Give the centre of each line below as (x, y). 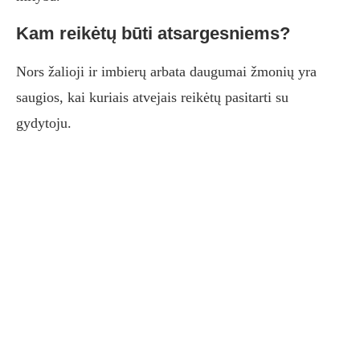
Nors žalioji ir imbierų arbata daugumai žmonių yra (166, 72)
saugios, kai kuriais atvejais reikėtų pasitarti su (152, 98)
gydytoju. (44, 123)
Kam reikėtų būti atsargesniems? (153, 34)
